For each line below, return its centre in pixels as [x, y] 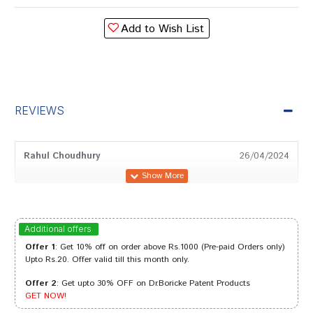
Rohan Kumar [54, 290]
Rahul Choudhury [62, 156]
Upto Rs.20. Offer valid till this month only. [107, 260]
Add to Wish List [162, 29]
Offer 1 [40, 247]
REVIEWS [39, 110]
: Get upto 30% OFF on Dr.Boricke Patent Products [153, 283]
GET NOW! [46, 296]
